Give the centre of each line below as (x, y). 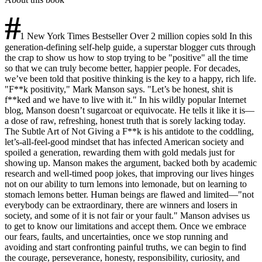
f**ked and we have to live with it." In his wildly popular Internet (125, 99)
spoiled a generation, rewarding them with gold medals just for (120, 152)
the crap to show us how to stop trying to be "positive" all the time (126, 57)
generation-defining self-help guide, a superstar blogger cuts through (130, 47)
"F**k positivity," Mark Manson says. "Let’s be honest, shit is (119, 89)
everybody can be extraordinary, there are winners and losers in (121, 205)
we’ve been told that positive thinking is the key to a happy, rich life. (130, 78)
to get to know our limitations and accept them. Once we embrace (125, 226)
